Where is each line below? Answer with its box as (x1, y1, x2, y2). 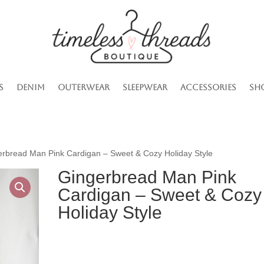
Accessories (180, 82, 236, 92)
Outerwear (58, 82, 110, 92)
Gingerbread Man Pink (58, 167, 237, 187)
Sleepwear (123, 82, 167, 92)
